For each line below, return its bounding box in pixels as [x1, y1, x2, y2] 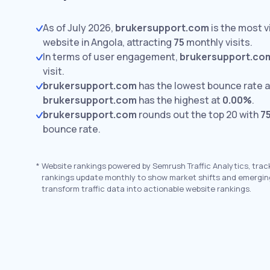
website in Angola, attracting [43, 36, 174, 49]
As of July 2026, [43, 21, 115, 34]
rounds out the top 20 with [137, 108, 260, 121]
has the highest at [137, 93, 222, 107]
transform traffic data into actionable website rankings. [42, 183, 251, 194]
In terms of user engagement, [43, 50, 180, 63]
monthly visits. [184, 36, 253, 49]
